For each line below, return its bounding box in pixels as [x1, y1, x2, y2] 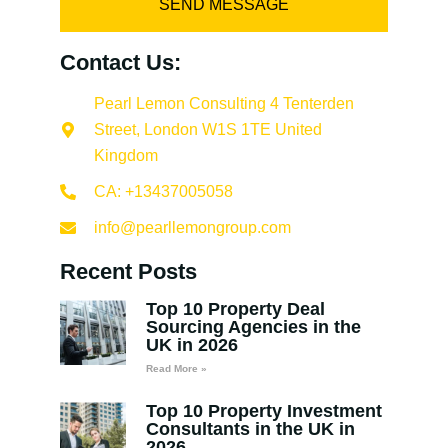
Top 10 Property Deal [145, 298, 325, 319]
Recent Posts [60, 258, 197, 284]
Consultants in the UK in [145, 418, 355, 439]
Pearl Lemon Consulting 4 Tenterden [94, 94, 354, 112]
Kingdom [94, 146, 158, 164]
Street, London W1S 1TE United [94, 120, 322, 138]
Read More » [145, 362, 207, 374]
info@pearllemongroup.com [94, 218, 291, 236]
